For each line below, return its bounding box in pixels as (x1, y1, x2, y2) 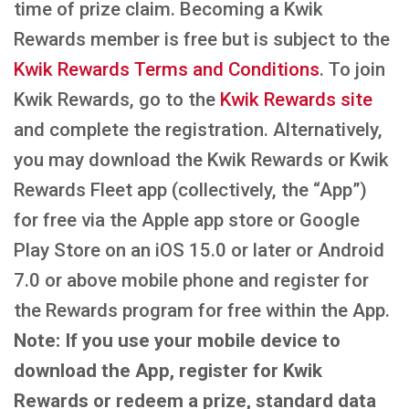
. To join (320, 58, 385, 80)
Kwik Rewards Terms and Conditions (14, 58, 320, 80)
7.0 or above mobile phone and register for (14, 269, 369, 291)
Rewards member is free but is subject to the (14, 28, 390, 50)
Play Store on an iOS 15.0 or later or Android (14, 239, 384, 261)
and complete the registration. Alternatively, (14, 119, 383, 141)
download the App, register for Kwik (14, 360, 322, 382)
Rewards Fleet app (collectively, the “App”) (14, 179, 367, 201)
